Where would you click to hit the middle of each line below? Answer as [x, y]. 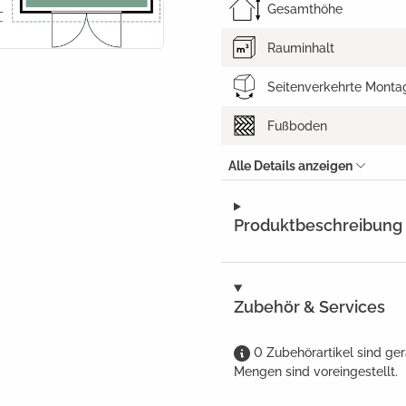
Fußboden [297, 126]
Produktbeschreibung [318, 226]
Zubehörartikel [312, 352]
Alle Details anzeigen [290, 166]
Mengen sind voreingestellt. [316, 371]
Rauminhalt [301, 48]
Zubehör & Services [309, 307]
